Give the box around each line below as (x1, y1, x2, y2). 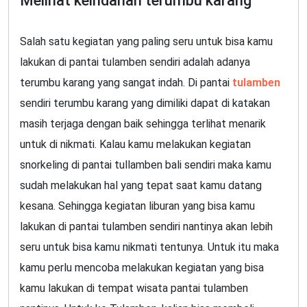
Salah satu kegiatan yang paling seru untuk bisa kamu (20, 35, 273, 49)
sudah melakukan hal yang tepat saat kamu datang (20, 179, 262, 193)
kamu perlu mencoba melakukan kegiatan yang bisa (20, 261, 264, 275)
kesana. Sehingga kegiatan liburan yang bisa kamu (20, 199, 255, 213)
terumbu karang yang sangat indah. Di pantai (20, 76, 232, 90)
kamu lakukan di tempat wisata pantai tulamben (20, 282, 248, 295)
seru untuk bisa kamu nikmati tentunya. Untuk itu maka (20, 241, 279, 254)
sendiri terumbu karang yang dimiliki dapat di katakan (20, 97, 270, 110)
